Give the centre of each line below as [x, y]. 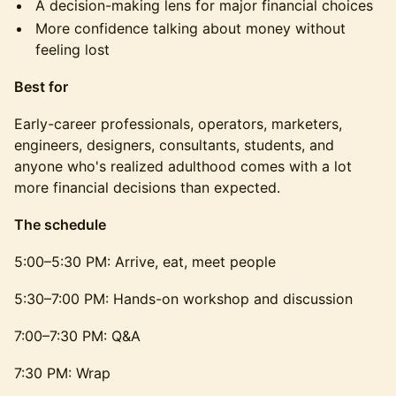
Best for [41, 87]
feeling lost [72, 49]
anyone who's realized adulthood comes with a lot [183, 166]
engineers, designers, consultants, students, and [174, 145]
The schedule [60, 225]
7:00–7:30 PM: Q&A [77, 336]
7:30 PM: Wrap [62, 373]
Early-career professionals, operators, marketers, [178, 124]
